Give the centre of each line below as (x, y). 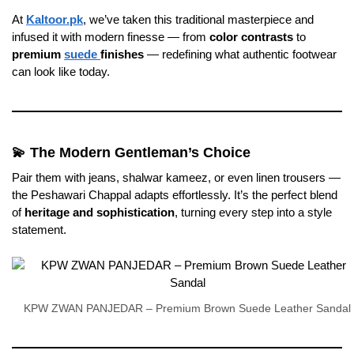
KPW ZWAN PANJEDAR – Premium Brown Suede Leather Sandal (187, 309)
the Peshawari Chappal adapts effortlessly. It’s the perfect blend (175, 195)
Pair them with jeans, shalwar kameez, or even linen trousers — (176, 178)
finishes (122, 55)
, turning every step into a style (253, 213)
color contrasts (251, 37)
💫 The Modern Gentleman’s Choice (131, 153)
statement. (39, 230)
